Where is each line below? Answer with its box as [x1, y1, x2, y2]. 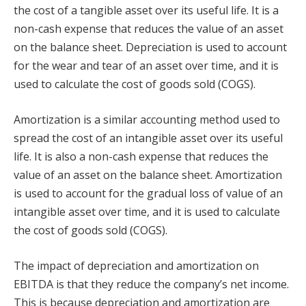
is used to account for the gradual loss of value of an [14, 185, 283, 201]
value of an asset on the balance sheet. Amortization [14, 167, 282, 182]
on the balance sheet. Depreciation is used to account [14, 40, 287, 55]
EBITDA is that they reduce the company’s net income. [14, 276, 289, 292]
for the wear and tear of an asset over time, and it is [14, 58, 279, 74]
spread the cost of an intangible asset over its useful [14, 130, 283, 145]
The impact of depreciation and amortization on [14, 258, 259, 273]
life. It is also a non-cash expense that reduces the [14, 148, 268, 164]
